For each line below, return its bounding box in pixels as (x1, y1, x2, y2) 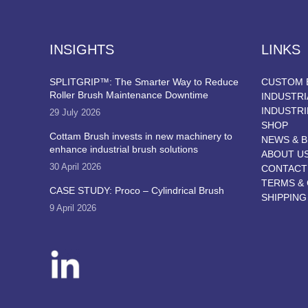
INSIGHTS (49, 41, 114, 57)
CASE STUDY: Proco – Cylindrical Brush (49, 184, 224, 196)
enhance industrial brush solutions (49, 143, 198, 155)
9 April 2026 (49, 202, 96, 213)
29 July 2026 (49, 107, 100, 118)
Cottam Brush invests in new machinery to (49, 130, 232, 142)
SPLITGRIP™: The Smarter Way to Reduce (49, 76, 239, 87)
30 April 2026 (49, 161, 101, 172)
